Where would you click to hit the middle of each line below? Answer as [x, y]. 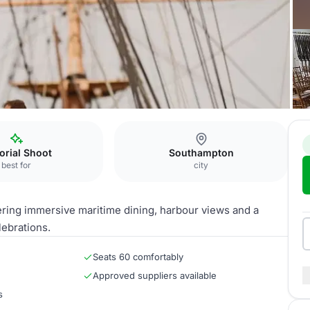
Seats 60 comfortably [138, 257]
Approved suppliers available [155, 275]
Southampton [201, 153]
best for [17, 165]
